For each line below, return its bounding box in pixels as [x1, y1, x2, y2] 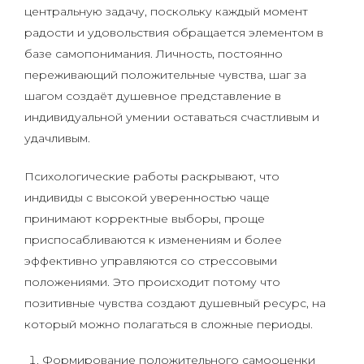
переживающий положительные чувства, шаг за [24, 67, 306, 82]
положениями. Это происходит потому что [24, 275, 280, 289]
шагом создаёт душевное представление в [24, 89, 281, 103]
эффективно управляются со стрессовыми [24, 253, 277, 268]
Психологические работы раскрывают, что [24, 169, 279, 184]
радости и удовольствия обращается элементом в [24, 25, 323, 40]
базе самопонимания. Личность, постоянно [24, 46, 283, 61]
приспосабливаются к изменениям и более [24, 232, 282, 247]
